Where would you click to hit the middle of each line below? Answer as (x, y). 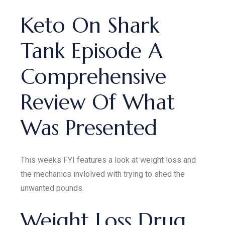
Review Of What (98, 102)
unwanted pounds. (52, 188)
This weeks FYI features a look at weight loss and (108, 160)
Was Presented (89, 128)
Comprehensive (94, 77)
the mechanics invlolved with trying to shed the (103, 174)
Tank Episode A (92, 51)
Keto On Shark (90, 25)
